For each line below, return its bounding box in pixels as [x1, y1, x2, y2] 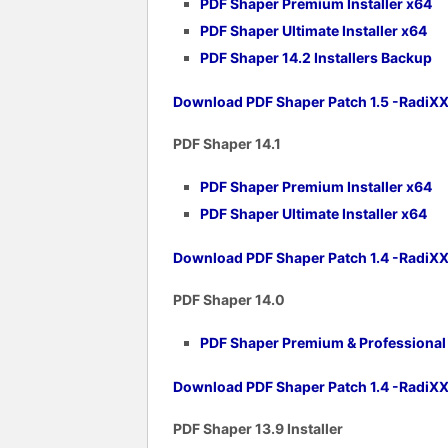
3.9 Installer [262, 419, 343, 437]
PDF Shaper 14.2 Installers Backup [199, 48, 432, 66]
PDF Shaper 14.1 [173, 134, 281, 152]
